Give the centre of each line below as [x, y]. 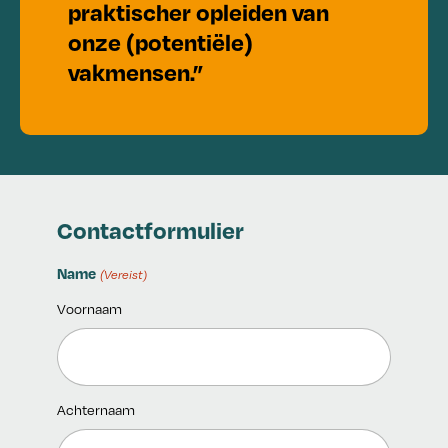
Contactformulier [151, 230]
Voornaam [90, 309]
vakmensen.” [135, 72]
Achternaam [96, 410]
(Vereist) [123, 275]
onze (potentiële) [160, 42]
